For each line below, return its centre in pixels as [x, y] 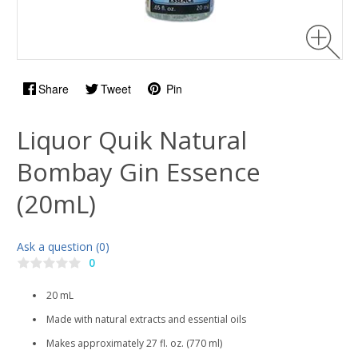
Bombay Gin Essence [139, 172]
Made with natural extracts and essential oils [147, 320]
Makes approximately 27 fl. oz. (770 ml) [134, 344]
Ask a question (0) [63, 247]
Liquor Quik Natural [132, 140]
